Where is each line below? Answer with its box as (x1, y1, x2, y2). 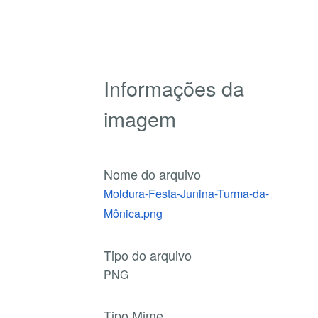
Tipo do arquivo (104, 245, 192, 264)
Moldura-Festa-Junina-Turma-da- (104, 185, 270, 202)
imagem (104, 103, 177, 133)
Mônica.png (104, 204, 163, 221)
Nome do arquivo (104, 164, 202, 183)
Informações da (104, 72, 245, 102)
